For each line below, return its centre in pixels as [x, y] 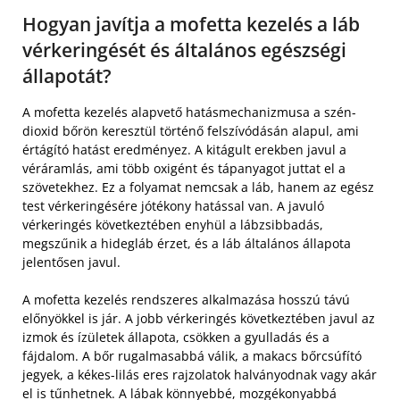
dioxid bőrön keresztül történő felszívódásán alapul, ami [191, 130]
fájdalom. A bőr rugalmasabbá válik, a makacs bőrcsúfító [192, 355]
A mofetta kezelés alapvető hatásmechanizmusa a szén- [189, 112]
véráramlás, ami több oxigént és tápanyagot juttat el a [184, 168]
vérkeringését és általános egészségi [184, 50]
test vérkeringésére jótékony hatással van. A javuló [173, 205]
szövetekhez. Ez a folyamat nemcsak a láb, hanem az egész [198, 187]
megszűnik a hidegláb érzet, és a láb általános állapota [187, 243]
